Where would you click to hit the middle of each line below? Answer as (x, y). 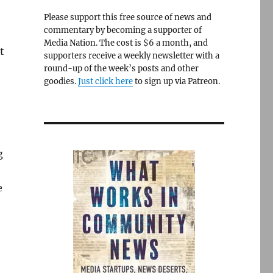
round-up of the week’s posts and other (121, 69)
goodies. (61, 81)
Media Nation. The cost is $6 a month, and (126, 43)
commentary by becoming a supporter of (122, 30)
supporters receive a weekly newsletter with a (131, 56)
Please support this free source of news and (127, 17)
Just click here (105, 81)
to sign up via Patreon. (176, 81)
